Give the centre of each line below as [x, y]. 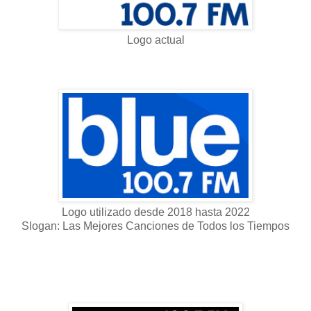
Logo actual [155, 40]
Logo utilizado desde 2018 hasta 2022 [155, 212]
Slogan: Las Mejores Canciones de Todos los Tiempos [155, 226]
